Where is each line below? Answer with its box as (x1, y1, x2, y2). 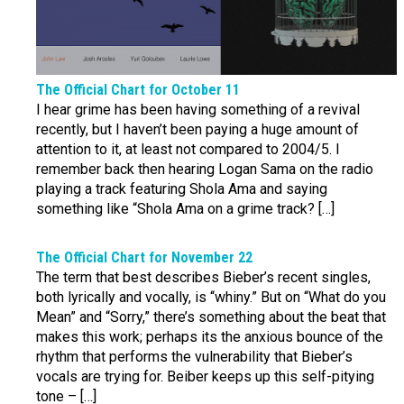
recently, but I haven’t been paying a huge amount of (36, 120, 359, 138)
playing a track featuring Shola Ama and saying (36, 179, 327, 197)
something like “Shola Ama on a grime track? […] (36, 199, 335, 217)
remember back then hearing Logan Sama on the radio (36, 160, 373, 178)
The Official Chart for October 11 (36, 80, 240, 98)
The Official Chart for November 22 (36, 248, 252, 266)
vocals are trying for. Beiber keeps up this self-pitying (36, 367, 374, 385)
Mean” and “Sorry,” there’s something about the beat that (36, 308, 386, 326)
